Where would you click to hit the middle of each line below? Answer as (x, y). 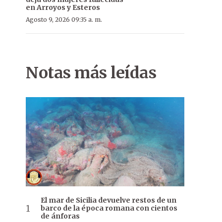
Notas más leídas (91, 73)
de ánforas (60, 216)
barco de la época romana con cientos (109, 208)
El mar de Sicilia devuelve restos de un (109, 200)
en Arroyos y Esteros (63, 7)
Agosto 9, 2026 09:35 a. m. (64, 20)
